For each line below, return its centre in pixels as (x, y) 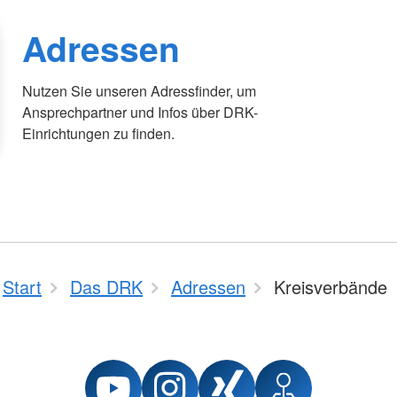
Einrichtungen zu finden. (99, 133)
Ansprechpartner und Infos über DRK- (140, 112)
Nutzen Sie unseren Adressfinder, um (140, 90)
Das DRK (106, 287)
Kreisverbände (331, 287)
